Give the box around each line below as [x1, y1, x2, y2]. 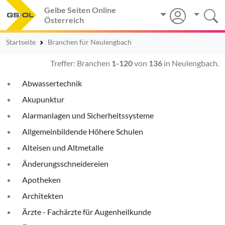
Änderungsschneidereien [22, 159, 108, 168]
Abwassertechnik [22, 78, 82, 88]
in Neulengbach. [162, 58, 219, 68]
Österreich [44, 15, 84, 25]
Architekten [22, 191, 63, 200]
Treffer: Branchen [50, 58, 111, 68]
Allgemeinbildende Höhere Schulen [22, 127, 143, 136]
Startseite [6, 38, 36, 46]
